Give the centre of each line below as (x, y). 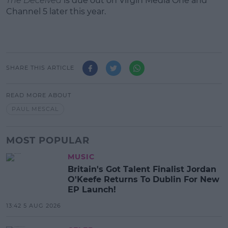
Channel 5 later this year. (56, 11)
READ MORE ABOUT (39, 95)
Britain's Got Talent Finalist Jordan (142, 169)
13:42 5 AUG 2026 (34, 206)
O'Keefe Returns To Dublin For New (144, 180)
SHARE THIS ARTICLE (40, 68)
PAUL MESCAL (35, 109)
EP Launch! (92, 190)
